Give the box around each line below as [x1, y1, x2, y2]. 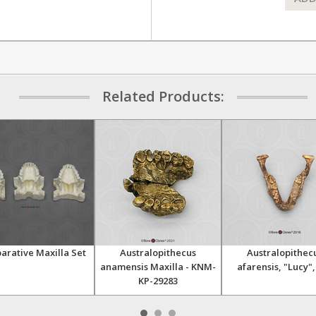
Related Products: [102, 87, 224, 106]
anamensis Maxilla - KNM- [100, 260, 216, 273]
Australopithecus [120, 246, 196, 259]
